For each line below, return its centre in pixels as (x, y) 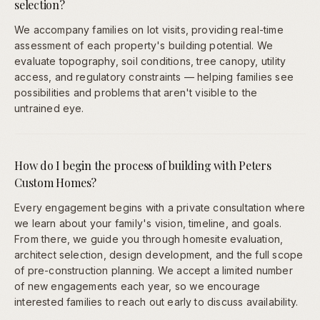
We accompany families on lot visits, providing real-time (149, 29)
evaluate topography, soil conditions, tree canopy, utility (150, 61)
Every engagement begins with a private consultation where (160, 207)
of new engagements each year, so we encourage (137, 286)
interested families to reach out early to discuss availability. (156, 301)
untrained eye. (49, 108)
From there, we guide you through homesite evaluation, (149, 239)
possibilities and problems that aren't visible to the (136, 92)
